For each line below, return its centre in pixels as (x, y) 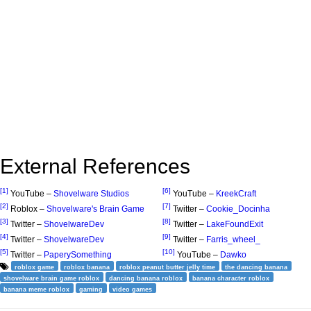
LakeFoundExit (235, 224)
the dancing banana (257, 267)
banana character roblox (231, 278)
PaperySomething (78, 254)
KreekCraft (236, 193)
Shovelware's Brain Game (95, 209)
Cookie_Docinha (238, 209)
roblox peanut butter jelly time (168, 267)
